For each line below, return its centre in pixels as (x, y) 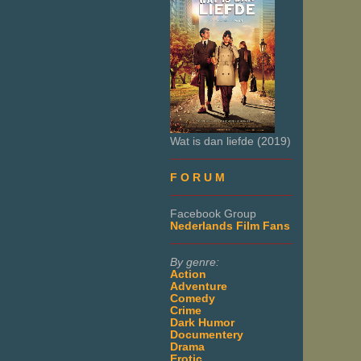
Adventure (199, 286)
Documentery (207, 334)
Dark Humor (202, 322)
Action (188, 274)
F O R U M (197, 177)
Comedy (193, 298)
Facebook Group (213, 214)
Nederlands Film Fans (230, 226)
